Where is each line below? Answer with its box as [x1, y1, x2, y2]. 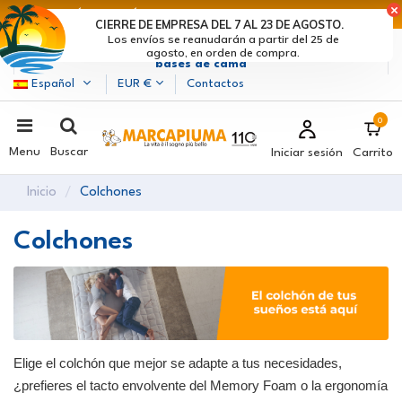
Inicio [27, 186, 57, 200]
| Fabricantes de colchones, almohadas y [116, 39, 367, 51]
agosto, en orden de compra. [146, 45, 301, 59]
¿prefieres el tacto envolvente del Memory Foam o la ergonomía [13, 378, 388, 393]
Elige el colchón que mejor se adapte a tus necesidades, [13, 355, 342, 371]
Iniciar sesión [271, 146, 344, 160]
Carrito [353, 146, 394, 160]
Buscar [49, 144, 88, 158]
